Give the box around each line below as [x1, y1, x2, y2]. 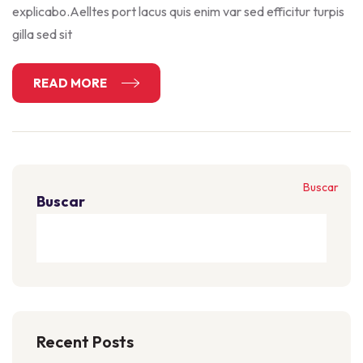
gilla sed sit [12, 26, 72, 42]
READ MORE [33, 75, 109, 91]
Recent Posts [36, 331, 134, 352]
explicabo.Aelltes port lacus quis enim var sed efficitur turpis [12, 3, 344, 19]
